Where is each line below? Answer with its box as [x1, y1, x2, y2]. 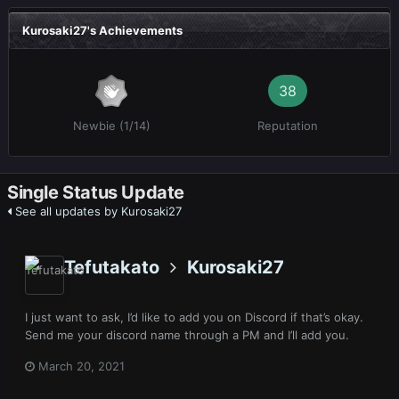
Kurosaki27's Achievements [22, 23, 183, 38]
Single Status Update [7, 181, 184, 203]
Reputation [257, 118, 318, 134]
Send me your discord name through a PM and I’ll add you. [25, 327, 353, 342]
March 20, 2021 [38, 358, 125, 373]
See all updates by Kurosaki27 [12, 203, 182, 218]
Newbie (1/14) [72, 118, 151, 134]
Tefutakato [64, 256, 159, 279]
